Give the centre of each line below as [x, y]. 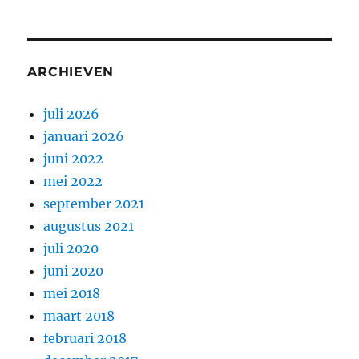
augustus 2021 [89, 226]
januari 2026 [84, 136]
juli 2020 [71, 248]
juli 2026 [72, 113]
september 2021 [94, 203]
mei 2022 [73, 181]
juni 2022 [74, 158]
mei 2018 [72, 293]
